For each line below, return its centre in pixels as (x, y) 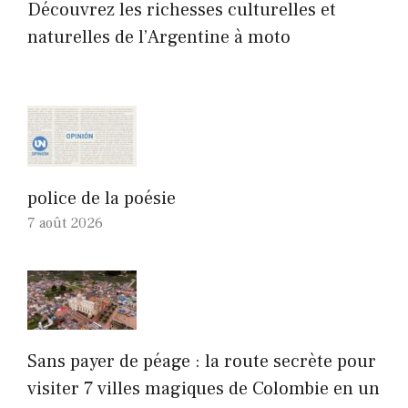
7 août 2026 (65, 223)
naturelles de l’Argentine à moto (159, 37)
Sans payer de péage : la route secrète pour (202, 361)
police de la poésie (102, 198)
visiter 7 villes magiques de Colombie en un (204, 388)
